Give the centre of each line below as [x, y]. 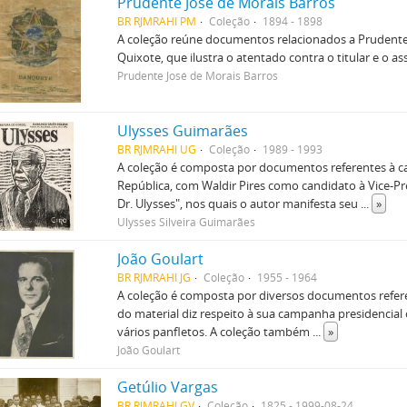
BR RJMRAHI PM [157, 21]
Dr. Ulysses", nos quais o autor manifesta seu [239, 203]
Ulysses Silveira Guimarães [187, 222]
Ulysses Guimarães [183, 131]
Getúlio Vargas [168, 387]
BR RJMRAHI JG [154, 277]
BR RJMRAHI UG [157, 149]
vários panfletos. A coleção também [215, 332]
